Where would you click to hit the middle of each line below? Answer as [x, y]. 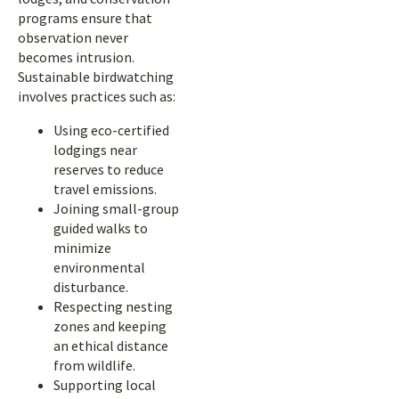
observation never [73, 37]
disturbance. [91, 287]
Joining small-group [116, 208]
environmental [99, 267]
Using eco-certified [111, 130]
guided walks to [101, 228]
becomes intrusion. [76, 57]
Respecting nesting [113, 306]
